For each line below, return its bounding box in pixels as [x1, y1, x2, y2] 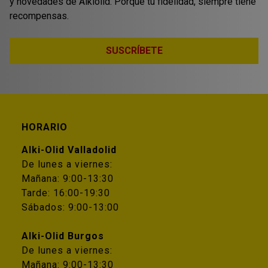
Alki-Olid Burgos [22, 230, 104, 242]
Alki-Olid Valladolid [22, 144, 117, 156]
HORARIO [22, 121, 68, 133]
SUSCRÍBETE [105, 44, 163, 56]
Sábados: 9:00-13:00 [22, 201, 119, 213]
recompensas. [10, 10, 69, 22]
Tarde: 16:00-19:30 [22, 187, 110, 199]
